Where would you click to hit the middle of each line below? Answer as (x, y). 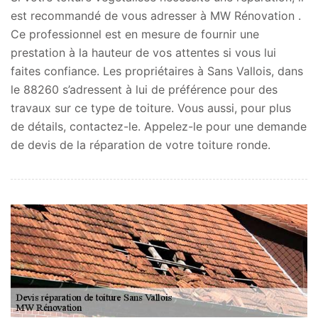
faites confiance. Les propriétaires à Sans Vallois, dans (157, 71)
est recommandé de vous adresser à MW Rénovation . (156, 15)
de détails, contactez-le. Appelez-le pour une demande (159, 126)
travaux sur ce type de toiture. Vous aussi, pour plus (151, 108)
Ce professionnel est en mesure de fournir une (135, 34)
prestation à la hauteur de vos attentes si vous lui (143, 52)
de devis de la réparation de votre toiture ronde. (141, 144)
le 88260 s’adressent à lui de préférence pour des (144, 89)
